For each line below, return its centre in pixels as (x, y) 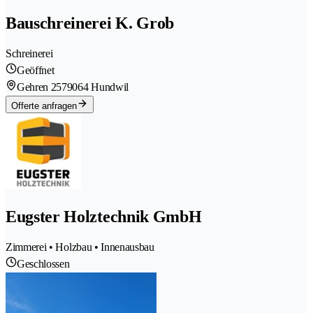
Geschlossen (43, 263)
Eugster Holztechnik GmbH (104, 217)
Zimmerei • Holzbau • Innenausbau (80, 247)
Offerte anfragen (44, 106)
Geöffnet (36, 71)
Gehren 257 (42, 87)
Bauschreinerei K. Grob (90, 23)
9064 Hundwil (97, 87)
